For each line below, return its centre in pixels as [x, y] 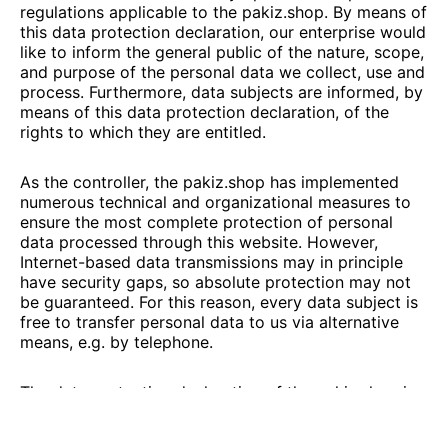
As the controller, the [101, 182]
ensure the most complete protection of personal [206, 222]
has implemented [332, 182]
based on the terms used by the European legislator [216, 412]
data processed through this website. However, [199, 242]
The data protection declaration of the [168, 392]
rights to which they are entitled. [143, 132]
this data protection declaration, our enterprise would [223, 32]
